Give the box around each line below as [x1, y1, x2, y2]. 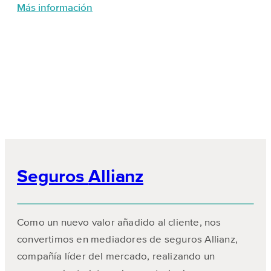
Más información [17, 2, 93, 13]
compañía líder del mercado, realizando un [17, 251, 215, 262]
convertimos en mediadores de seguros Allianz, [17, 234, 238, 245]
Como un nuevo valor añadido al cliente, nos [17, 217, 221, 228]
